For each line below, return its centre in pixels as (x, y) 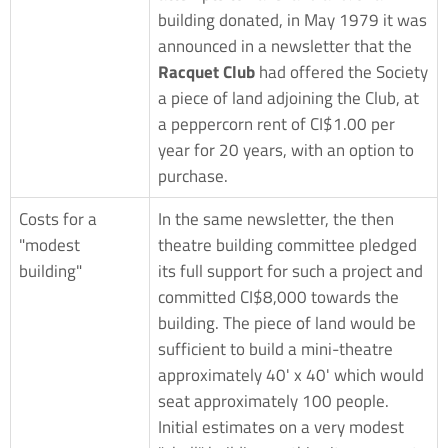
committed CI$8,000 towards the (278, 296)
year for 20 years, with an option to (286, 149)
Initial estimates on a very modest (281, 426)
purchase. (193, 175)
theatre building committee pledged (287, 244)
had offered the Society (341, 71)
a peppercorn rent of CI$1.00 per (276, 123)
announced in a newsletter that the (285, 45)
